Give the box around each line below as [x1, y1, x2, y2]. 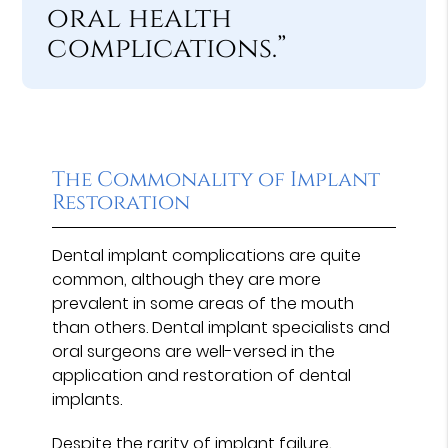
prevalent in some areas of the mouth [52, 291, 355, 315]
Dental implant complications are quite [52, 243, 362, 267]
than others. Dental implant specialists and [52, 315, 391, 339]
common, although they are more [52, 267, 322, 291]
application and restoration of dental [52, 363, 352, 387]
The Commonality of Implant [52, 165, 381, 194]
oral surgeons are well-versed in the [52, 339, 336, 363]
